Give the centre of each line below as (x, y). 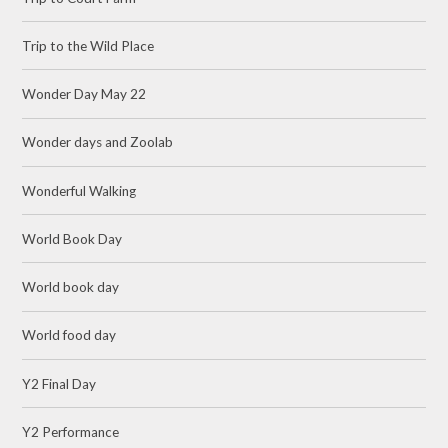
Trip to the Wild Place (88, 45)
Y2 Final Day (59, 383)
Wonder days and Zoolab (98, 142)
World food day (69, 335)
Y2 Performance (71, 431)
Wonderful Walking (79, 190)
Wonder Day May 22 (84, 94)
